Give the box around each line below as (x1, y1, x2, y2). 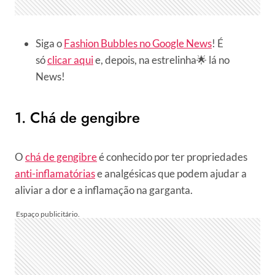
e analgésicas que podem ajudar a (95, 167, 247, 180)
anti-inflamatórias (15, 167, 95, 180)
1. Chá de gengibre (15, 107, 140, 129)
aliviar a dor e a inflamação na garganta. (15, 184, 193, 197)
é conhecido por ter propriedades (97, 150, 247, 164)
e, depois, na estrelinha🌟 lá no (93, 53, 230, 67)
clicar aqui (47, 53, 93, 67)
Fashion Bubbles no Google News (64, 37, 212, 50)
